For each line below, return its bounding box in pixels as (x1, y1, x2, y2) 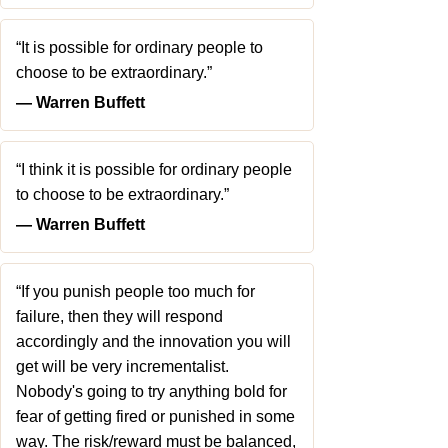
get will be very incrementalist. (16, 358, 229, 375)
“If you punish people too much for (16, 283, 255, 300)
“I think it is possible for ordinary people (16, 161, 292, 178)
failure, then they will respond (16, 308, 223, 325)
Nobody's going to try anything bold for (16, 383, 287, 400)
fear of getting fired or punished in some (16, 408, 295, 425)
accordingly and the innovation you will (16, 333, 291, 350)
